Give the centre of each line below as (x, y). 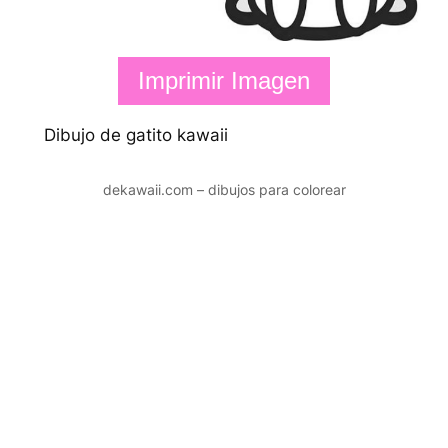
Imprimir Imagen (224, 80)
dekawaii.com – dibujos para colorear (224, 189)
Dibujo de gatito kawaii (135, 134)
